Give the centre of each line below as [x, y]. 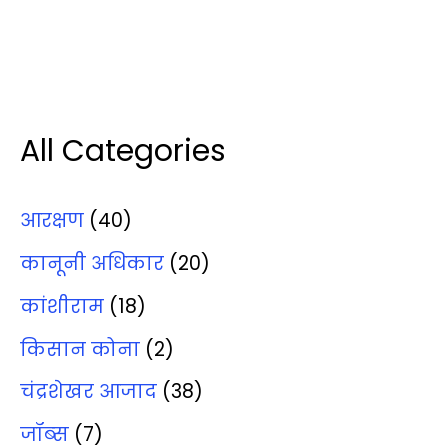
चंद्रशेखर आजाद [88, 392]
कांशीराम [62, 306]
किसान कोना [80, 349]
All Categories [123, 150]
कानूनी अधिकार [92, 264]
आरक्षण [52, 221]
